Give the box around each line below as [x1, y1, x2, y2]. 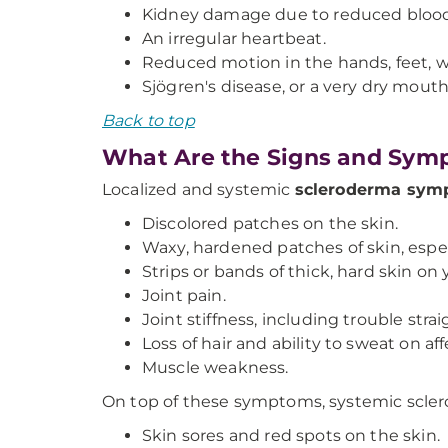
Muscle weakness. [142, 358, 289, 377]
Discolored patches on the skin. [142, 214, 398, 233]
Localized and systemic [102, 180, 295, 199]
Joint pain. [142, 286, 226, 305]
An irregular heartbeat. [142, 29, 326, 48]
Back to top [102, 111, 195, 130]
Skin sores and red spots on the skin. [142, 426, 440, 445]
